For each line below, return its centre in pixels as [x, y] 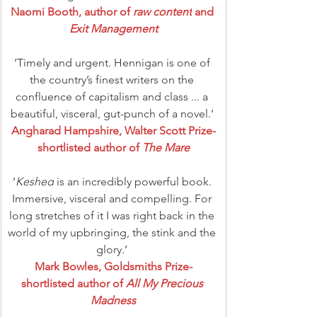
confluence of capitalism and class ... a [113, 96]
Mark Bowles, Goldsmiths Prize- [113, 266]
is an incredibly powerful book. [134, 181]
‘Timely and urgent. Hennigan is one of [113, 62]
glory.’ [113, 249]
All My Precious [166, 283]
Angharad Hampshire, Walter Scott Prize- [113, 130]
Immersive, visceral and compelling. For [113, 198]
